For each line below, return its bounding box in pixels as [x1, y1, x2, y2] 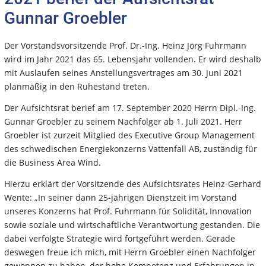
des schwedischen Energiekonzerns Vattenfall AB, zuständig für [4, 142, 257, 154]
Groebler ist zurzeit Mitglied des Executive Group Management [4, 129, 255, 141]
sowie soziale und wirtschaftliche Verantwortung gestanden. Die [4, 218, 260, 230]
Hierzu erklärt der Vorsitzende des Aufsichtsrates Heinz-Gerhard [4, 178, 261, 189]
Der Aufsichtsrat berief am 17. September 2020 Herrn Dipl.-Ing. [4, 102, 256, 113]
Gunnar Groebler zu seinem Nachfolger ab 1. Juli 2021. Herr [4, 115, 242, 127]
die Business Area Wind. [4, 156, 101, 168]
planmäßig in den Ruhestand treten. [4, 80, 150, 92]
